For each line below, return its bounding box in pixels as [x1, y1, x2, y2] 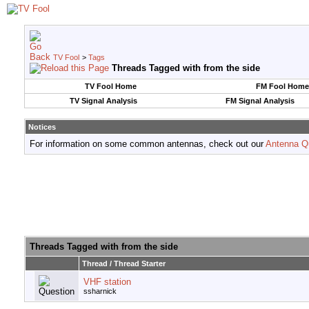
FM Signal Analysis [225, 97, 295, 105]
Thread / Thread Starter [82, 259, 166, 268]
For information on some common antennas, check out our [30, 139, 266, 149]
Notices [28, 123, 56, 131]
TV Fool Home [84, 82, 137, 90]
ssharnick [83, 287, 117, 296]
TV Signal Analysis [69, 97, 137, 105]
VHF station [83, 277, 131, 288]
